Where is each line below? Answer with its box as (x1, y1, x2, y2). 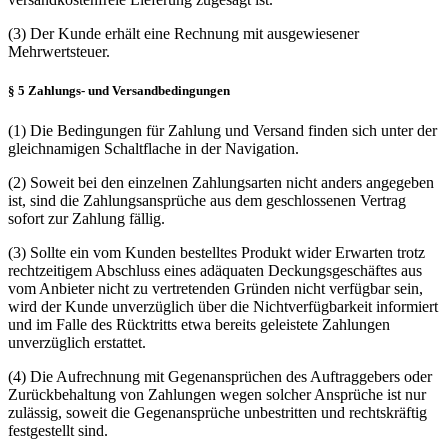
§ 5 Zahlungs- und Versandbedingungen (8, 83, 230, 99)
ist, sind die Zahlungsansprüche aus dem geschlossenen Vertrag (8, 191, 406, 209)
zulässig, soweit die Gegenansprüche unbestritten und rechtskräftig (8, 403, 427, 421)
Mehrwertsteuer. (8, 43, 110, 61)
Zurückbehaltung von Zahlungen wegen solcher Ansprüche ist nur (8, 385, 426, 403)
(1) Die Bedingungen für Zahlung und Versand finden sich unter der (8, 121, 437, 139)
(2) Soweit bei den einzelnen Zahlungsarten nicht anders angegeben (8, 173, 434, 191)
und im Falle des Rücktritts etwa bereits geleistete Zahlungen (8, 315, 390, 333)
